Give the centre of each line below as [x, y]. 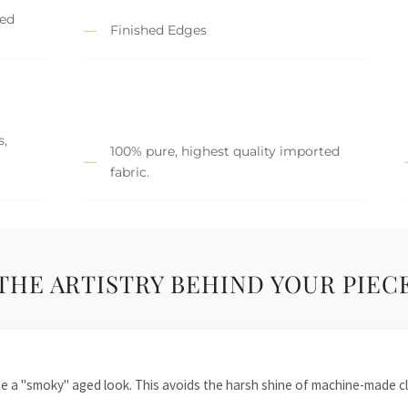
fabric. [130, 172]
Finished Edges [158, 30]
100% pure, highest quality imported [225, 151]
